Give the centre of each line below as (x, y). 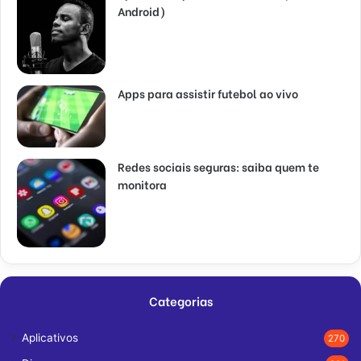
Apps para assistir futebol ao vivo (208, 93)
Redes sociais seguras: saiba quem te (218, 166)
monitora (142, 184)
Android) (141, 10)
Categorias (180, 300)
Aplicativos (50, 337)
